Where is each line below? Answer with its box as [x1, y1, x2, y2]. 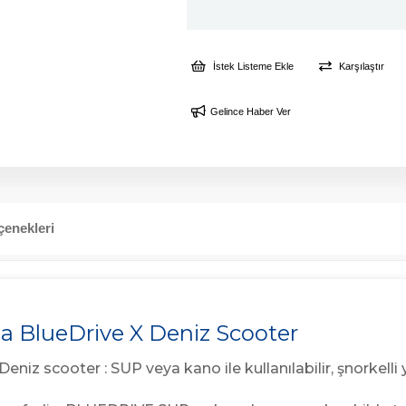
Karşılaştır [336, 61, 384, 72]
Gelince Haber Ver [210, 106, 291, 118]
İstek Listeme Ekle [210, 61, 294, 72]
